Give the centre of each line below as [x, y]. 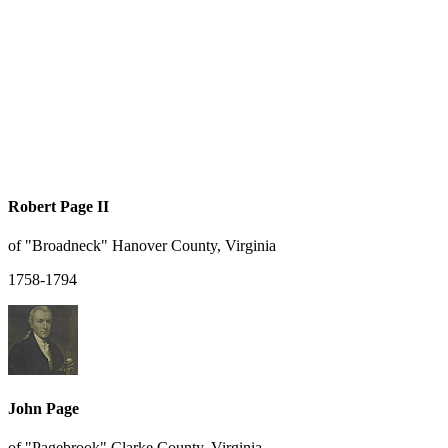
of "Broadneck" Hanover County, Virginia [142, 245]
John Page [43, 409]
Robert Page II [58, 206]
